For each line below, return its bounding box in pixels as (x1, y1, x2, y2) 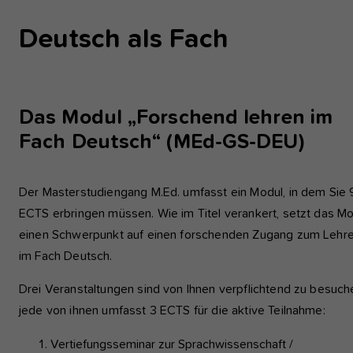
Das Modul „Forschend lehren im (19, 107, 333, 128)
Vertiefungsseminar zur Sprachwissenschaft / (50, 337, 293, 351)
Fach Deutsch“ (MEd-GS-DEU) (19, 132, 304, 153)
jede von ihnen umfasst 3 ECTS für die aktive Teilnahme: (19, 303, 325, 317)
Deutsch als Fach (19, 25, 229, 53)
